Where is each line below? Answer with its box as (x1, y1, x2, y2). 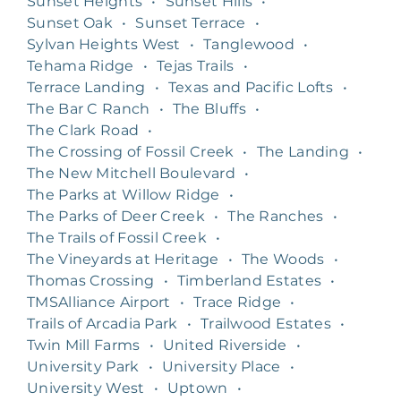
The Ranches (227, 207, 324, 225)
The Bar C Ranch (27, 99, 150, 117)
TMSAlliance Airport (27, 293, 171, 311)
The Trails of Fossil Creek (27, 228, 207, 246)
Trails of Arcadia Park (27, 314, 178, 332)
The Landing (256, 142, 350, 160)
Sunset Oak (27, 13, 113, 31)
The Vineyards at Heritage (27, 250, 219, 268)
